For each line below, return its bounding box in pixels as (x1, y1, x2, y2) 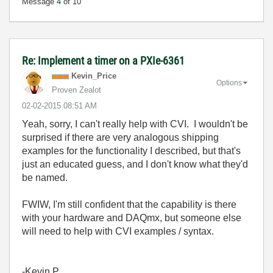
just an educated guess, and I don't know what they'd (22, 159, 248, 169)
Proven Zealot (52, 85, 101, 94)
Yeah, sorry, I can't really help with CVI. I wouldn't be (22, 119, 248, 129)
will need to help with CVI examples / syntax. (22, 226, 214, 236)
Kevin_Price (71, 71, 116, 80)
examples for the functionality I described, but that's (22, 146, 241, 156)
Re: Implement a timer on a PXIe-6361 (22, 54, 185, 67)
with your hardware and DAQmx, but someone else (22, 213, 241, 223)
